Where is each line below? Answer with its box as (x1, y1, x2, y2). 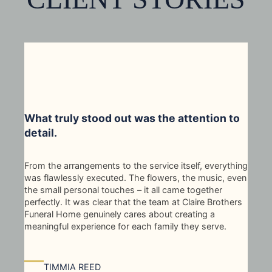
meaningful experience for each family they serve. (24, 220, 226, 231)
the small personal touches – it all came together (24, 184, 222, 195)
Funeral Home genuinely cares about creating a (24, 208, 215, 219)
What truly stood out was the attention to (24, 111, 240, 124)
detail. (24, 126, 57, 139)
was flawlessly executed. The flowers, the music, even (24, 172, 246, 183)
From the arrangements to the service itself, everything (24, 160, 248, 171)
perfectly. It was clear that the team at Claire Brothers (24, 196, 242, 207)
